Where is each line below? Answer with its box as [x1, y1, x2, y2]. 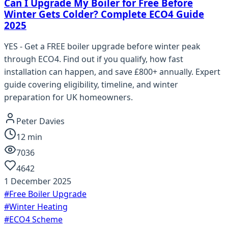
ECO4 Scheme [9, 214, 63, 225]
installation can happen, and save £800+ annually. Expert [4, 66, 220, 78]
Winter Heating [9, 201, 68, 213]
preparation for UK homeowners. [4, 92, 133, 103]
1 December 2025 [4, 176, 71, 187]
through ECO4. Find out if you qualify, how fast [4, 53, 183, 65]
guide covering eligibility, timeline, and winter [4, 79, 178, 91]
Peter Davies [16, 116, 65, 127]
